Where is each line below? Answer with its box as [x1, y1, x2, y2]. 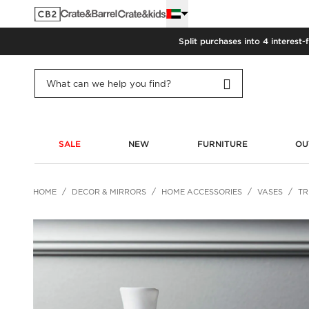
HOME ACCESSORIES [161, 187, 242, 197]
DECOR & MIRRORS [72, 187, 146, 197]
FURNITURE [197, 138, 248, 149]
